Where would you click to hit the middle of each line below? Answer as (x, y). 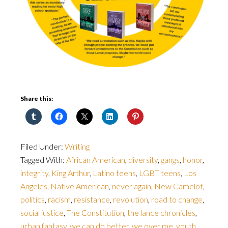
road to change (177, 199)
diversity (143, 160)
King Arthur (70, 173)
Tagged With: (43, 160)
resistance (92, 199)
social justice (42, 212)
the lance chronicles (161, 212)
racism (59, 199)
